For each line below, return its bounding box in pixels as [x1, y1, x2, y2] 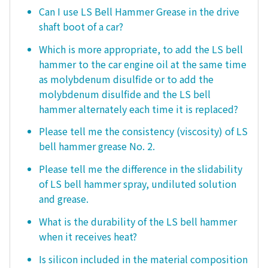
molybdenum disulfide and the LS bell [39, 86, 211, 101]
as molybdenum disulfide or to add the [39, 71, 214, 86]
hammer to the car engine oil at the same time [39, 56, 246, 71]
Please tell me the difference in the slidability [39, 162, 242, 176]
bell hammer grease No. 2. [39, 139, 155, 154]
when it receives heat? [39, 229, 137, 243]
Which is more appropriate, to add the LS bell [39, 41, 243, 56]
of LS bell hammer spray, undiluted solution [39, 176, 236, 191]
